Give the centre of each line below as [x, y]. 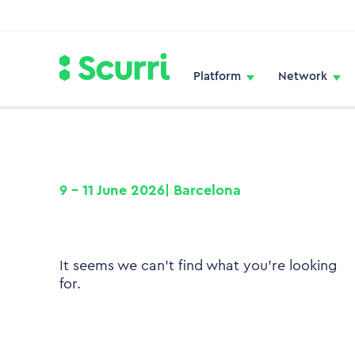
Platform [217, 76]
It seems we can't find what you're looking [198, 265]
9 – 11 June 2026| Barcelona [150, 190]
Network [303, 76]
